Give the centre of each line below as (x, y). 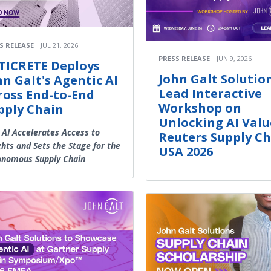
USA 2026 (186, 151)
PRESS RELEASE (184, 58)
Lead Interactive (210, 93)
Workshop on (200, 108)
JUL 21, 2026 (59, 45)
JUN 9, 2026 (234, 58)
